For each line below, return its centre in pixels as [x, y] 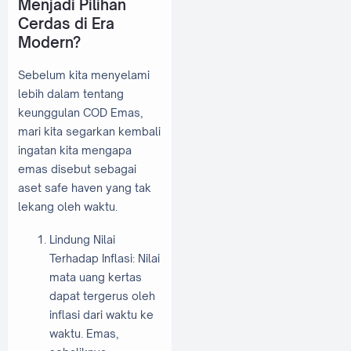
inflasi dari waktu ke [101, 314]
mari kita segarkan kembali [89, 132]
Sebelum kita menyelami [84, 75]
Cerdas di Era [66, 23]
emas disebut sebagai [77, 169]
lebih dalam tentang [71, 94]
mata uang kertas [96, 277]
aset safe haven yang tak [85, 188]
